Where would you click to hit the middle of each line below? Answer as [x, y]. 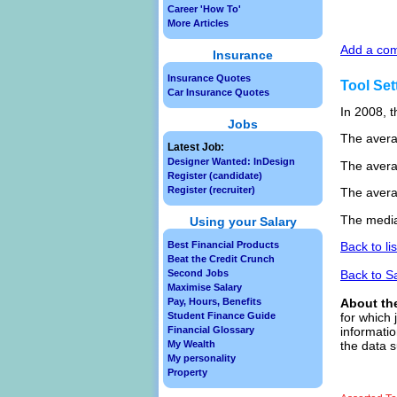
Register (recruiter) [211, 190]
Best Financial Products [223, 245]
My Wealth [191, 344]
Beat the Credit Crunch [221, 259]
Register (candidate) [215, 175]
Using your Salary [243, 222]
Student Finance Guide [222, 315]
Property [187, 372]
